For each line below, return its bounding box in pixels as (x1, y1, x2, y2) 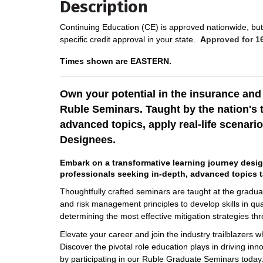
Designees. (60, 134, 116, 146)
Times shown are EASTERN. (60, 56, 171, 66)
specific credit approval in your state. (60, 35, 200, 45)
